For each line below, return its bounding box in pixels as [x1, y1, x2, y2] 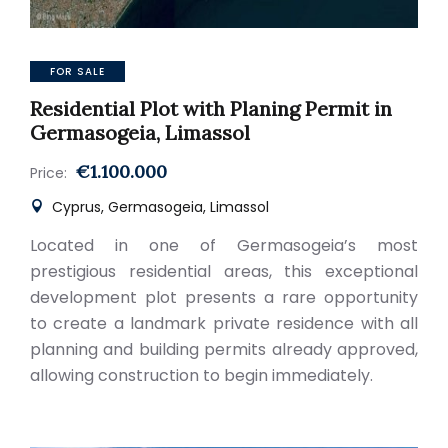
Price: [30, 163, 67, 183]
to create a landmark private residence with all [30, 312, 418, 335]
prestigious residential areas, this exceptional [30, 260, 418, 283]
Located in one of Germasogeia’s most [30, 234, 418, 257]
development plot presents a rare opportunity [30, 286, 418, 309]
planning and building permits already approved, [30, 338, 418, 361]
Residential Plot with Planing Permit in [30, 96, 392, 121]
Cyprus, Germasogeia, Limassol [48, 197, 269, 217]
